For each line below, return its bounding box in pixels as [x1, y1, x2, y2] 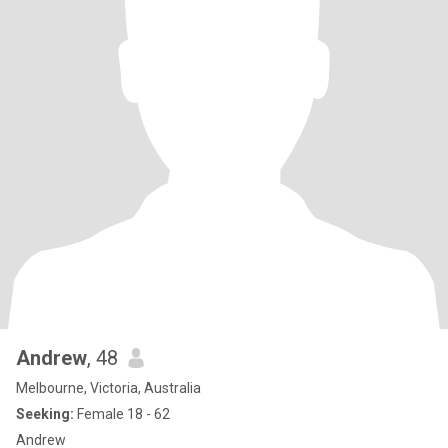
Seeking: [16, 406, 74, 422]
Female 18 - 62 [74, 406, 170, 422]
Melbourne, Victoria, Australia [16, 380, 201, 396]
